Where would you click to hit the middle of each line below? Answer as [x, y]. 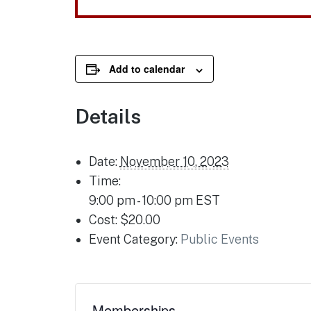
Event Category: [133, 239]
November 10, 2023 [174, 162]
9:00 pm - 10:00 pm [142, 201]
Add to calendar [146, 69]
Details [108, 117]
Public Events [219, 239]
